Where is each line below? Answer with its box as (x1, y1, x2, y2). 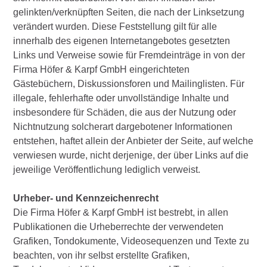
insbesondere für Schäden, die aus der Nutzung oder (13, 107, 237, 117)
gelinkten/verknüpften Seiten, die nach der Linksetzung (13, 7, 245, 17)
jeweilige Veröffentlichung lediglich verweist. (13, 164, 213, 175)
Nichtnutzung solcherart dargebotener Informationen (13, 121, 233, 132)
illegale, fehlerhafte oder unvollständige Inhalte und (13, 92, 229, 103)
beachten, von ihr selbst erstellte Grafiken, (13, 250, 190, 260)
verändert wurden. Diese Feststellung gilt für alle (13, 21, 218, 32)
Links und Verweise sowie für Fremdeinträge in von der (13, 49, 246, 60)
